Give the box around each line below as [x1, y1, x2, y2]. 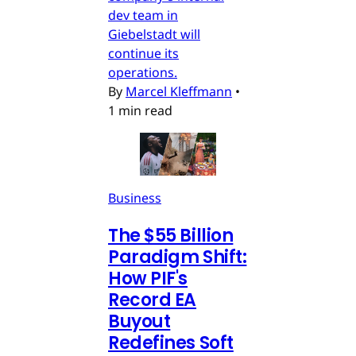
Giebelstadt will [108, 25, 200, 44]
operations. [108, 64, 177, 82]
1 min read [108, 102, 172, 120]
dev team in [108, 6, 178, 25]
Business [108, 189, 161, 207]
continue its [108, 44, 179, 63]
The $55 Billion [108, 223, 234, 249]
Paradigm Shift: [108, 245, 247, 270]
